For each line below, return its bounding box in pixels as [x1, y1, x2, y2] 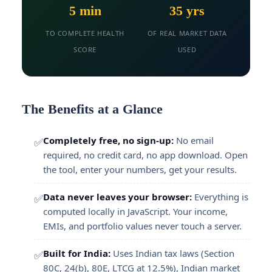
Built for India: [43, 247, 110, 259]
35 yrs [169, 3, 205, 18]
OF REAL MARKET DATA [147, 29, 227, 38]
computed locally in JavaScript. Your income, [43, 205, 228, 217]
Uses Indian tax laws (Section [110, 247, 234, 259]
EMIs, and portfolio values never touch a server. [43, 220, 242, 232]
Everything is [192, 191, 248, 203]
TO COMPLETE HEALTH [46, 29, 124, 38]
